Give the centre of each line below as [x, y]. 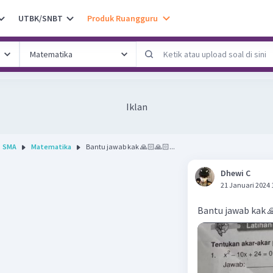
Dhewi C [236, 173]
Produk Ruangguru [122, 18]
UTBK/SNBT [41, 18]
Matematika [51, 147]
